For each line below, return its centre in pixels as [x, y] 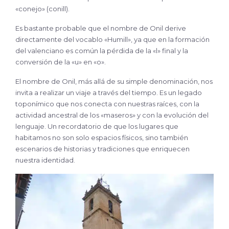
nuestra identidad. [45, 160]
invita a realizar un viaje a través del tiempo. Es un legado [109, 92]
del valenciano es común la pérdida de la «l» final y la [102, 50]
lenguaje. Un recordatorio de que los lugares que [97, 126]
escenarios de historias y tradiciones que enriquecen [102, 148]
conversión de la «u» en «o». [61, 62]
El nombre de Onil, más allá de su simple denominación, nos [114, 81]
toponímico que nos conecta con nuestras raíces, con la [107, 104]
